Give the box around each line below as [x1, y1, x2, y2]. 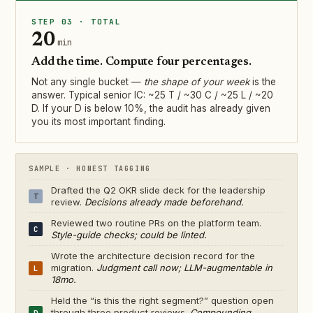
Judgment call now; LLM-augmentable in [96, 262, 272, 274]
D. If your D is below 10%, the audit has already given [31, 103, 270, 115]
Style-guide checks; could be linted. [51, 229, 207, 241]
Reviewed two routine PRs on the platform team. [51, 217, 261, 229]
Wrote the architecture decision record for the [51, 250, 255, 262]
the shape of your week [144, 76, 249, 88]
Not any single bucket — [31, 76, 144, 88]
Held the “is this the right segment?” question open [51, 295, 274, 307]
